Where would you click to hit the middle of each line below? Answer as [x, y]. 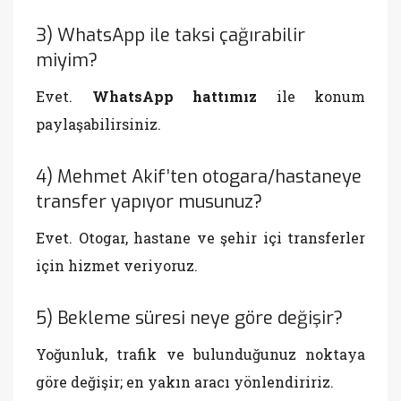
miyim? [67, 60]
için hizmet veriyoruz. [117, 265]
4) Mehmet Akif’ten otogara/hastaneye [199, 177]
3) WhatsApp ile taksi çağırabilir [171, 35]
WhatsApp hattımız [174, 96]
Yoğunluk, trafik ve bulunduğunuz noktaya [200, 354]
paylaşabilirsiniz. [98, 124]
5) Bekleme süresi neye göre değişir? [189, 318]
